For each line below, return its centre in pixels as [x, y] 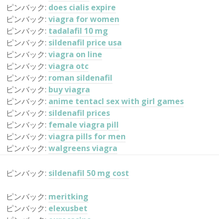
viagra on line [75, 54]
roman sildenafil [80, 78]
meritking [68, 197]
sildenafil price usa [85, 43]
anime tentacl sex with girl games [116, 101]
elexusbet [68, 208]
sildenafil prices [79, 113]
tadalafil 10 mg [78, 31]
